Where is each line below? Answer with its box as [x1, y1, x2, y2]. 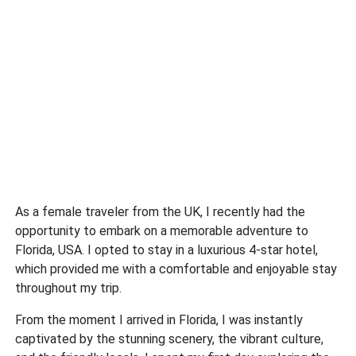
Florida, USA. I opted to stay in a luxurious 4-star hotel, [15, 242, 319, 258]
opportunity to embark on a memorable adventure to [15, 223, 309, 239]
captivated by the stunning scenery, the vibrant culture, [15, 331, 324, 347]
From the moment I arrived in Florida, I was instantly [15, 312, 304, 328]
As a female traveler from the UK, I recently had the [15, 204, 306, 220]
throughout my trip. [15, 281, 122, 296]
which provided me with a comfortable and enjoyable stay [15, 261, 338, 277]
